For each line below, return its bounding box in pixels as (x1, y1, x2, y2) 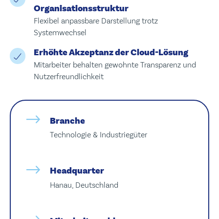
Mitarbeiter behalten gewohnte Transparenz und (33, 60, 196, 69)
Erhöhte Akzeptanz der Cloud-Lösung (33, 46, 188, 58)
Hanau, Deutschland (49, 180, 118, 190)
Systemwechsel (33, 27, 87, 37)
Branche (49, 114, 85, 127)
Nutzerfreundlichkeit (33, 71, 104, 81)
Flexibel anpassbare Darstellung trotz (33, 16, 158, 25)
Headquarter (49, 165, 104, 177)
